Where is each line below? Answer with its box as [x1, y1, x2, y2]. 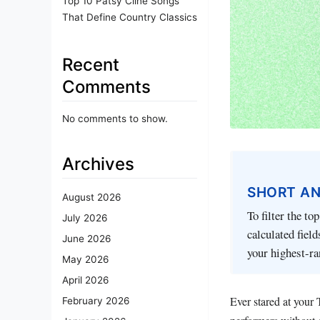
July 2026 [62, 212, 107, 224]
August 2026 [62, 191, 121, 204]
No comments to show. [62, 112, 168, 124]
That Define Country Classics [62, 11, 197, 23]
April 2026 [62, 274, 109, 286]
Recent [62, 54, 119, 75]
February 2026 [62, 295, 129, 307]
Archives [62, 153, 134, 174]
